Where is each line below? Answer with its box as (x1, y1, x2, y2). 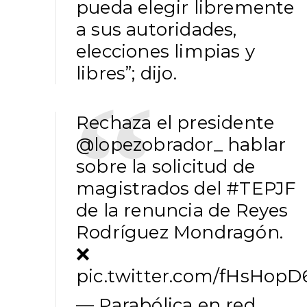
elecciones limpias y (76, 40, 255, 63)
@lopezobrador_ (76, 134, 223, 156)
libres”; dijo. (76, 62, 177, 85)
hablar (222, 134, 286, 156)
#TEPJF (226, 177, 297, 200)
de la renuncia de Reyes (76, 199, 288, 222)
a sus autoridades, (76, 19, 237, 41)
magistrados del (76, 177, 227, 200)
